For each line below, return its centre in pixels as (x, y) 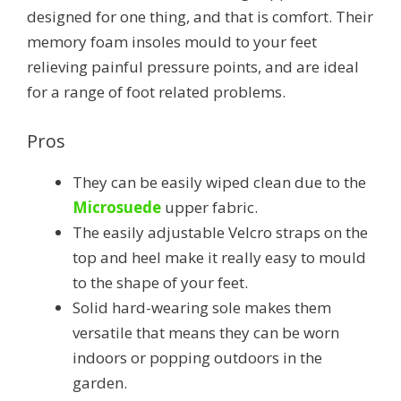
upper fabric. (209, 208)
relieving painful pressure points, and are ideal (193, 67)
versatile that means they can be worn (206, 333)
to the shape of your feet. (160, 283)
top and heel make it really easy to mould (219, 258)
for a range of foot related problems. (156, 92)
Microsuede (117, 208)
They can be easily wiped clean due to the (219, 183)
